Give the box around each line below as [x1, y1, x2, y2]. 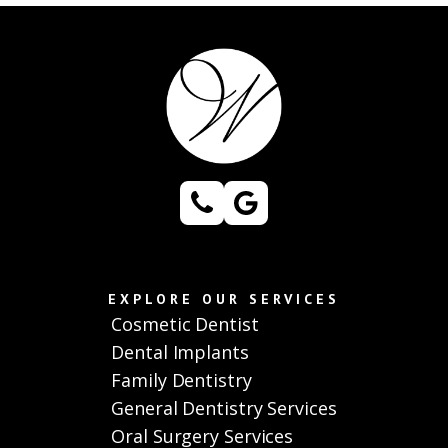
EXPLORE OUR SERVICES [108, 290, 340, 309]
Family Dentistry [111, 368, 252, 393]
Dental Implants [111, 340, 249, 365]
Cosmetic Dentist [111, 312, 259, 337]
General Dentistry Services [111, 396, 337, 421]
